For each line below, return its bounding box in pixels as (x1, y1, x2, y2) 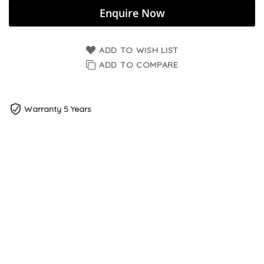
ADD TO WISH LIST (98, 44, 179, 55)
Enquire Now (99, 5, 165, 20)
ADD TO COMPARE (99, 59, 179, 70)
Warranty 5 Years (24, 103, 91, 114)
